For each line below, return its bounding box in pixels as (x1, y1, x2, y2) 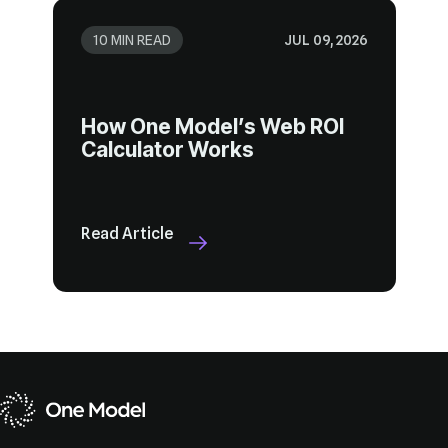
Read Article (80, 224, 173, 244)
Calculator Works (80, 137, 254, 163)
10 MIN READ (92, 32, 171, 49)
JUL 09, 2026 (283, 32, 368, 49)
